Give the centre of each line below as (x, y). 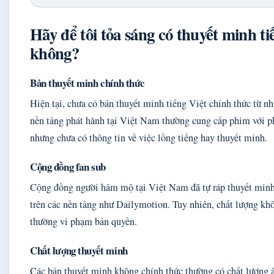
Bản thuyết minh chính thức (87, 83)
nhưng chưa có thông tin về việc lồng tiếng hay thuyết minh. (149, 138)
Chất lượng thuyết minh (79, 251)
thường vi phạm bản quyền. (83, 222)
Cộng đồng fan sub (68, 167)
